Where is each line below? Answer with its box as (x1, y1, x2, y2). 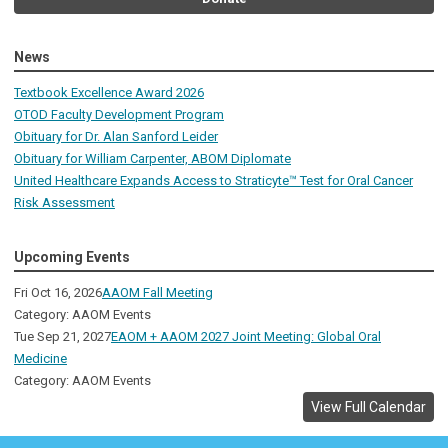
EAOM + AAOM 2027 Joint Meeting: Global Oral (111, 329, 381, 345)
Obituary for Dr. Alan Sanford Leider (14, 129, 218, 145)
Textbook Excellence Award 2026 (14, 85, 204, 101)
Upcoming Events (14, 249, 130, 266)
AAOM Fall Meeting (102, 285, 213, 301)
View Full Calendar (311, 399, 426, 416)
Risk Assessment (14, 195, 115, 211)
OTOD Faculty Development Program (14, 107, 224, 123)
